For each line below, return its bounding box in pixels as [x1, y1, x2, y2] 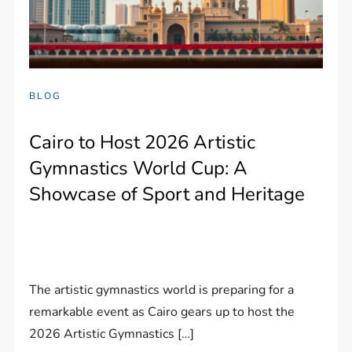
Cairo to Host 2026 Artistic [29, 129, 256, 155]
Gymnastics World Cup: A [29, 155, 248, 181]
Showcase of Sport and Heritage [29, 181, 306, 207]
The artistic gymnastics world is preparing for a [29, 280, 295, 299]
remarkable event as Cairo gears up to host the [29, 302, 295, 321]
